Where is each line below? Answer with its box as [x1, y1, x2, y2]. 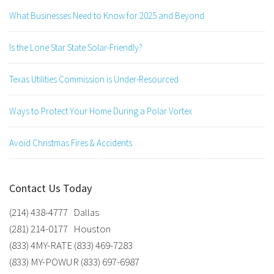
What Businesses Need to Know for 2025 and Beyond [9, 9, 204, 21]
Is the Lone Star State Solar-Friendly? [9, 41, 143, 53]
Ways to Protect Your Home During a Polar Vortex [9, 105, 192, 117]
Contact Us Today [9, 180, 92, 195]
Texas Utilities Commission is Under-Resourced [9, 73, 179, 85]
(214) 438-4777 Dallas [9, 205, 99, 219]
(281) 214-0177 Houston [9, 221, 111, 235]
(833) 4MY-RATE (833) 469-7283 [9, 238, 133, 252]
